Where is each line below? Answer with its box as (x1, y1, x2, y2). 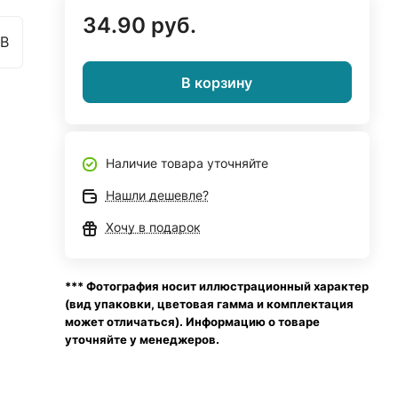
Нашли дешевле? (105, 187, 209, 203)
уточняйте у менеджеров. (64, 332, 219, 346)
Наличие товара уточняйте (105, 155, 268, 171)
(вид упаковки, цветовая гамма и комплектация (64, 297, 354, 311)
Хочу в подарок (105, 219, 201, 235)
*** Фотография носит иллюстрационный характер (64, 279, 369, 293)
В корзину (181, 73, 253, 92)
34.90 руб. (82, 12, 196, 38)
